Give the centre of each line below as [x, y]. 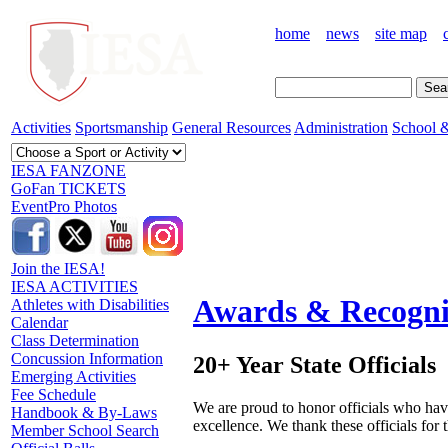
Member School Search [85, 430]
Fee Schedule [53, 394]
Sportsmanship [121, 127]
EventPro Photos [64, 206]
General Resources [231, 127]
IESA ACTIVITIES [74, 286]
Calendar [39, 322]
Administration [341, 127]
